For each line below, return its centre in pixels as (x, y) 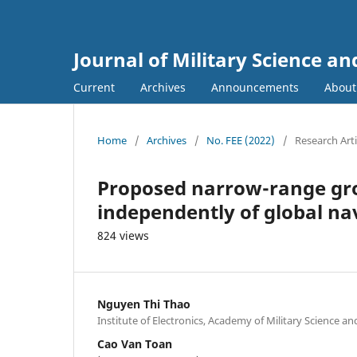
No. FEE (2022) (241, 140)
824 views (123, 235)
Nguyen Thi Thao (144, 304)
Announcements (255, 87)
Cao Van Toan (135, 343)
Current (94, 87)
